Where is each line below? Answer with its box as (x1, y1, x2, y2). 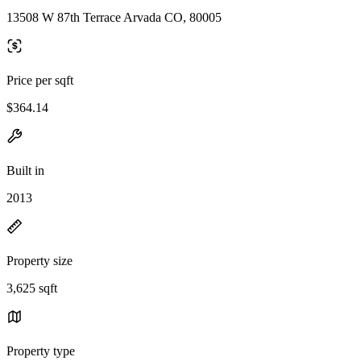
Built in (6, 163, 44, 177)
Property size (6, 253, 73, 268)
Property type (6, 343, 75, 358)
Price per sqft (6, 73, 73, 87)
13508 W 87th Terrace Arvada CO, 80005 (6, 10, 222, 24)
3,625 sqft (6, 280, 57, 295)
